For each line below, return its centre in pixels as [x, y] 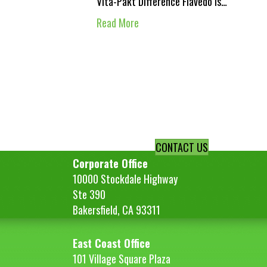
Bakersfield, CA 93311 [117, 210]
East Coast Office [111, 243]
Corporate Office [110, 163]
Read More [118, 23]
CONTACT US [182, 147]
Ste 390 [89, 194]
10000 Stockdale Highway [125, 179]
